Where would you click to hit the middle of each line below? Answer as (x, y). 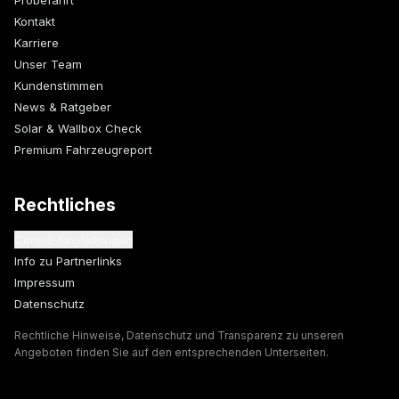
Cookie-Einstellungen (73, 240)
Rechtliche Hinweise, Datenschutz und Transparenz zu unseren (179, 336)
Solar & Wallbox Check (78, 129)
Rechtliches (65, 205)
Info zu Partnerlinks (68, 261)
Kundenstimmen (59, 86)
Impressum (45, 283)
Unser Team (48, 65)
